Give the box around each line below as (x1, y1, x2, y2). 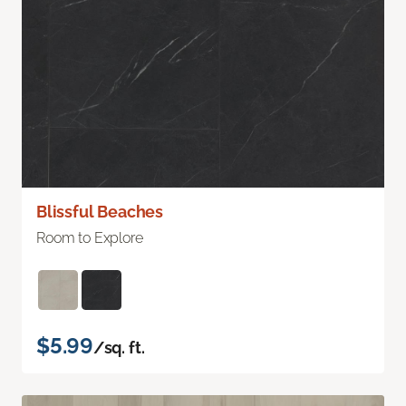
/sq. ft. (92, 338, 145, 358)
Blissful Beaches (36, 202, 164, 222)
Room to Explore (36, 229, 143, 247)
